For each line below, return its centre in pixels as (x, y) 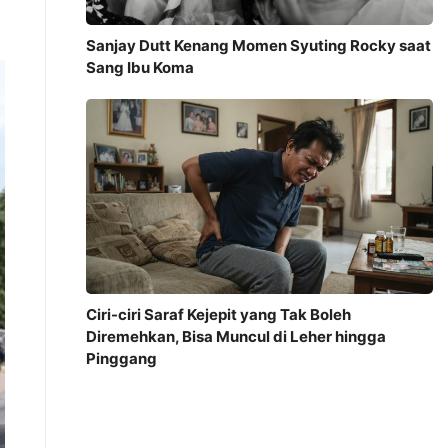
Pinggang (121, 359)
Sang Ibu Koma (139, 67)
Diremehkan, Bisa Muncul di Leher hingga (235, 337)
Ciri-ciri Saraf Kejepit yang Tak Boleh (218, 315)
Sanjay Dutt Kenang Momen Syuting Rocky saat (258, 45)
